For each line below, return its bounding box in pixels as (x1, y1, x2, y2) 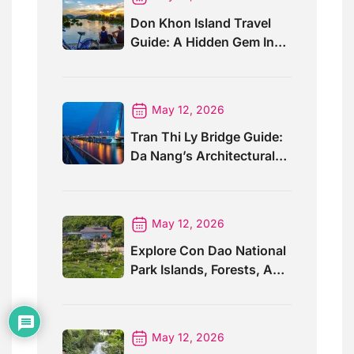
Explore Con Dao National (130, 242, 286, 258)
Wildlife (130, 280, 175, 296)
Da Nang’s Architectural (130, 147, 275, 164)
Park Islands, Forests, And (130, 261, 288, 277)
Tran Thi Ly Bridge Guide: (130, 128, 283, 145)
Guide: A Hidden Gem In (130, 33, 274, 50)
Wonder (130, 166, 178, 183)
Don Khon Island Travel (130, 14, 271, 31)
